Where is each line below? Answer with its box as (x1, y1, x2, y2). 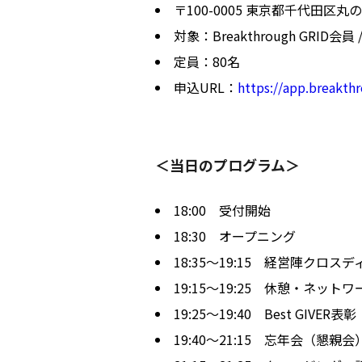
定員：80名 (174, 51, 240, 71)
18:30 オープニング (174, 225, 296, 246)
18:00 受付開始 (174, 200, 271, 220)
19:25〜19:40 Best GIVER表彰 (174, 303, 356, 323)
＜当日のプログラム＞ (155, 154, 300, 175)
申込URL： (174, 77, 238, 97)
